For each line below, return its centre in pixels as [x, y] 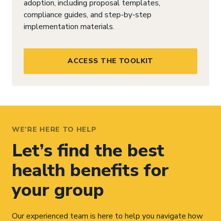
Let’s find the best [88, 150]
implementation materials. [69, 26]
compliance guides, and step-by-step [88, 15]
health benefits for [90, 170]
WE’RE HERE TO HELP [54, 129]
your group [58, 190]
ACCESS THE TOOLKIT [110, 61]
